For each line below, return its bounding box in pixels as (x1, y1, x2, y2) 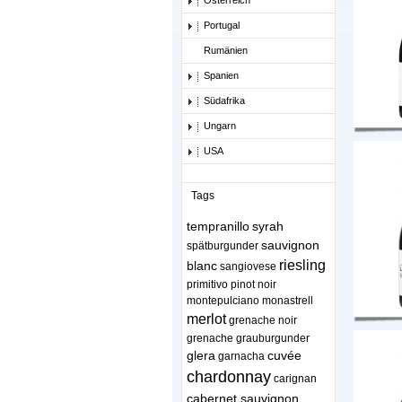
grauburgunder (236, 332, 310, 345)
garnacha (218, 350, 265, 363)
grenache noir (229, 314, 297, 328)
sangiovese (220, 260, 276, 274)
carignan (274, 372, 317, 386)
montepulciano (187, 294, 259, 308)
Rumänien (204, 45, 248, 57)
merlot (187, 311, 226, 328)
